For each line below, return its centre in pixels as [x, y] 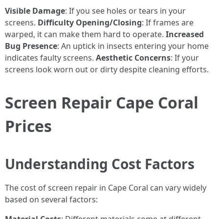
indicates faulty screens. [50, 58]
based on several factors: [51, 199]
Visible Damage [35, 11]
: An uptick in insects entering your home [133, 46]
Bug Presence [31, 46]
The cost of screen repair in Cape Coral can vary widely [106, 188]
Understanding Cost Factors [100, 164]
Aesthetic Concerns [133, 58]
